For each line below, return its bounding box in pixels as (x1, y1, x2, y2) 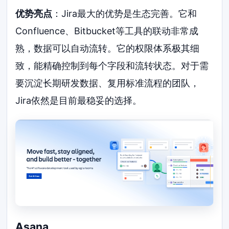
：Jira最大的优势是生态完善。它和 (52, 8, 197, 19)
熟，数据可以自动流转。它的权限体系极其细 (15, 43, 200, 54)
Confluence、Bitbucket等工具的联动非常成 (15, 26, 199, 37)
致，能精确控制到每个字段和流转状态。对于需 (15, 60, 209, 72)
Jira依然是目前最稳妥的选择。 (15, 95, 142, 106)
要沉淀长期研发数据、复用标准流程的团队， (15, 78, 200, 89)
